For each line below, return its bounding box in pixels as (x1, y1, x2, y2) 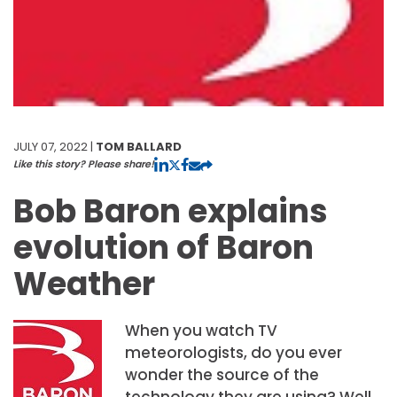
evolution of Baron (13, 224, 314, 270)
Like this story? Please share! (13, 156, 154, 171)
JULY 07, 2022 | (13, 137, 96, 155)
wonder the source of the (124, 363, 319, 385)
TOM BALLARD (96, 137, 182, 155)
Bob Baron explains (13, 188, 328, 234)
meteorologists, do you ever (124, 341, 342, 363)
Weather (13, 261, 155, 307)
